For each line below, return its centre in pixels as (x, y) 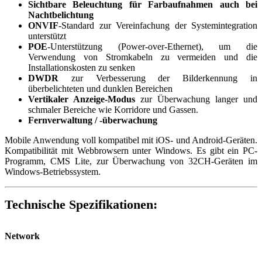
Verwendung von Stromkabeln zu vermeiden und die (143, 57)
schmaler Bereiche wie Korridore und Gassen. (113, 109)
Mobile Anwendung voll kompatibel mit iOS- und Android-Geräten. (131, 140)
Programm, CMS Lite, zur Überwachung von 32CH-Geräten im (131, 161)
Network (22, 236)
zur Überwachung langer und (196, 99)
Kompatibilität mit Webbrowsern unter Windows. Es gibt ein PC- (131, 150)
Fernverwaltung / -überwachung (93, 120)
